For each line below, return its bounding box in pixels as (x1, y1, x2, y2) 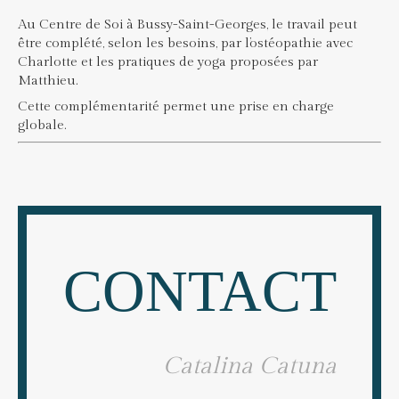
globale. (18, 118, 67, 134)
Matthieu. (18, 73, 78, 89)
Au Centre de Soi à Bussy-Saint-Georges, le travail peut (18, 17, 357, 33)
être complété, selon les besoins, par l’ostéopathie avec (18, 36, 353, 52)
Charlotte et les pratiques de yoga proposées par (18, 54, 318, 70)
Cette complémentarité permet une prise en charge (18, 99, 334, 115)
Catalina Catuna (163, 353, 337, 380)
